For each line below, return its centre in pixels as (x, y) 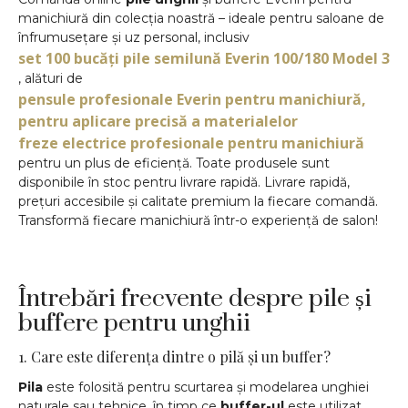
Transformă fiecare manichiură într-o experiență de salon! (198, 220)
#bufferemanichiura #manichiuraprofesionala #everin (189, 267)
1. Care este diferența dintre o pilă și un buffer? (174, 356)
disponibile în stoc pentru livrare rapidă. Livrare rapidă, (184, 182)
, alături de (51, 78)
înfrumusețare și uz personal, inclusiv (134, 37)
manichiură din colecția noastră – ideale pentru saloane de (201, 18)
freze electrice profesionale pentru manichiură (191, 143)
